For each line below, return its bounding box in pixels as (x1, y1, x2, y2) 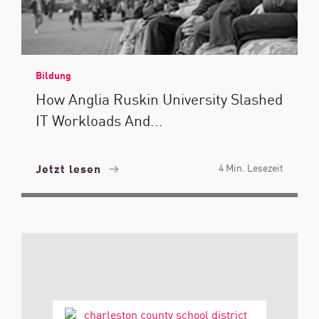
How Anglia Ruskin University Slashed (36, 88, 283, 109)
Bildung (36, 68, 71, 82)
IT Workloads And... (36, 109, 163, 130)
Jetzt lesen (36, 159, 105, 177)
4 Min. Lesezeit (219, 160, 283, 174)
